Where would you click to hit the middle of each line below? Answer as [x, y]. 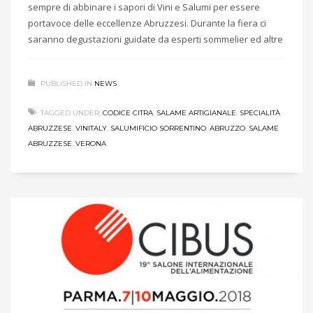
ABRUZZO [227, 128]
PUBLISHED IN [66, 83]
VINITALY [91, 128]
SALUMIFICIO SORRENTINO [158, 128]
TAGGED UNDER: [71, 112]
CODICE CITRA [128, 112]
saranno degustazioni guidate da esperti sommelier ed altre [155, 39]
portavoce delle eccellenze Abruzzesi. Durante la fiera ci [147, 23]
